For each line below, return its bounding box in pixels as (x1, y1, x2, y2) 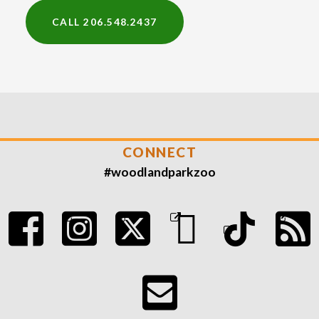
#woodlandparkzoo (103, 164, 216, 180)
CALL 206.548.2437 (51, 15, 157, 28)
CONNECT (122, 144, 197, 161)
